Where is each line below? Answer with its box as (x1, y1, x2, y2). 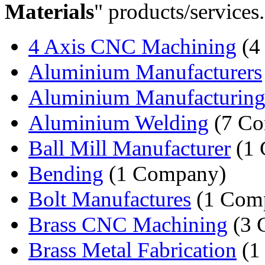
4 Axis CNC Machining (28, 34, 237, 59)
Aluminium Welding (28, 110, 209, 135)
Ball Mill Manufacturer (28, 135, 231, 160)
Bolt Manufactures (28, 186, 191, 211)
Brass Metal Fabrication (28, 237, 237, 262)
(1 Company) (104, 161, 226, 186)
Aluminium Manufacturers (28, 59, 262, 84)
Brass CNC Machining (28, 212, 228, 237)
